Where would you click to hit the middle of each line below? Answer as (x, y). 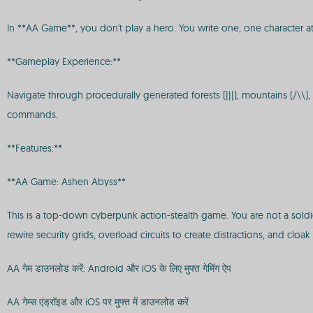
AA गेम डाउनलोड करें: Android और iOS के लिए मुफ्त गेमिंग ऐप (119, 268)
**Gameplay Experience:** (64, 61)
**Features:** (35, 148)
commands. (32, 115)
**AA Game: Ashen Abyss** (66, 182)
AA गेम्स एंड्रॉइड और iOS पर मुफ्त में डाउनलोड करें (98, 302)
